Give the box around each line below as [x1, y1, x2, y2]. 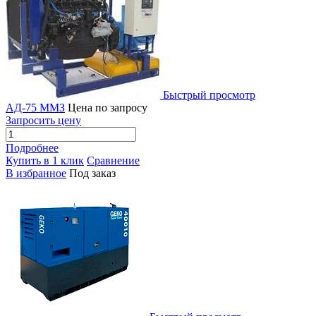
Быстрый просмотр [163, 89, 255, 102]
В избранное [6, 167, 66, 180]
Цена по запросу [68, 102, 147, 114]
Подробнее [6, 142, 59, 154]
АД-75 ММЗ [6, 102, 65, 114]
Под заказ [69, 167, 116, 180]
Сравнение [87, 154, 140, 167]
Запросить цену [6, 114, 81, 127]
